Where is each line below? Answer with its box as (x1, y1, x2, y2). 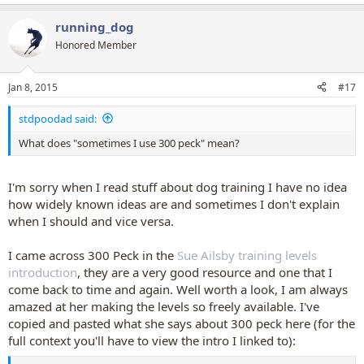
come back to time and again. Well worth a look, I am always (8, 281, 348, 297)
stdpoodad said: (19, 110, 97, 126)
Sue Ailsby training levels (177, 247, 317, 263)
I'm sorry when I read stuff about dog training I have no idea (8, 179, 347, 195)
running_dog (55, 19, 134, 35)
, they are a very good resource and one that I (77, 264, 332, 280)
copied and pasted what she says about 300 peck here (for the (8, 315, 355, 331)
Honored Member (55, 38, 136, 52)
